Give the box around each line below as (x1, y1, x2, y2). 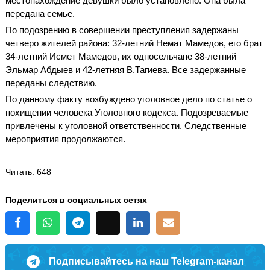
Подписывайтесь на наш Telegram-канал (48, 256, 244, 266)
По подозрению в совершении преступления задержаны (5, 24, 239, 35)
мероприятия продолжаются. (5, 133, 125, 144)
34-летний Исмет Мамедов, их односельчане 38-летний (5, 51, 236, 61)
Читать (5, 166, 32, 177)
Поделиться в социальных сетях (5, 195, 147, 205)
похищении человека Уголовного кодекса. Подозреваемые (5, 107, 248, 118)
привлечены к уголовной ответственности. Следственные (5, 120, 246, 131)
